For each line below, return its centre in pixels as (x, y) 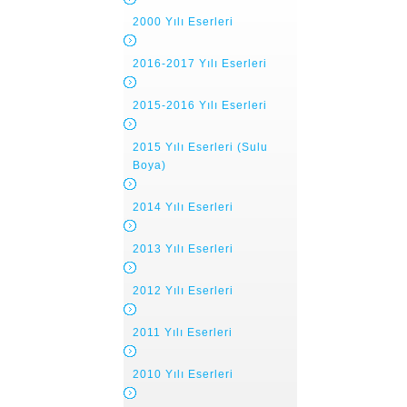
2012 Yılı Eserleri (183, 291)
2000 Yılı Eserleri (183, 22)
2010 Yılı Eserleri (183, 374)
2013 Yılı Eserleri (183, 249)
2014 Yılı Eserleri (183, 207)
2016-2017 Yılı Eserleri (200, 64)
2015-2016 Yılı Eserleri (200, 105)
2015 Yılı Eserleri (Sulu (200, 147)
